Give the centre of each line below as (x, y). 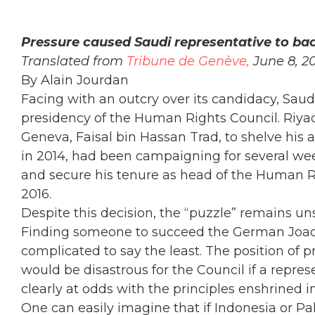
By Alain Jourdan (75, 80)
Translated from (74, 61)
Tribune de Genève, (188, 61)
